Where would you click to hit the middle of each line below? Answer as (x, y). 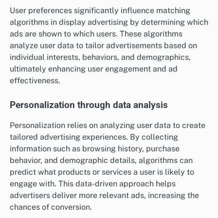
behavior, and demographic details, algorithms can (101, 160)
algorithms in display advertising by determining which (109, 22)
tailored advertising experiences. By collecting (94, 137)
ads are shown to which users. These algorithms (96, 34)
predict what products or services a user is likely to (102, 172)
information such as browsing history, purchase (95, 148)
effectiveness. (35, 80)
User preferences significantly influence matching (100, 10)
